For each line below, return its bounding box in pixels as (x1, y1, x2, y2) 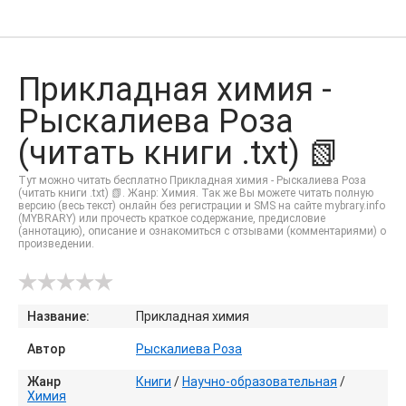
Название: (27, 309, 90, 324)
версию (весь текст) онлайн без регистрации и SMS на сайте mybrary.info (18, 199, 385, 212)
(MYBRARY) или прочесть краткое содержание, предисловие (18, 212, 325, 225)
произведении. (18, 237, 94, 250)
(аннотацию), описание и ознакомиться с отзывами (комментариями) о (18, 225, 386, 237)
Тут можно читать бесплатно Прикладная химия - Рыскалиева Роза (18, 174, 366, 187)
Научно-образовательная (182, 374, 337, 389)
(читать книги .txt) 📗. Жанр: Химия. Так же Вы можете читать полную (18, 187, 373, 199)
